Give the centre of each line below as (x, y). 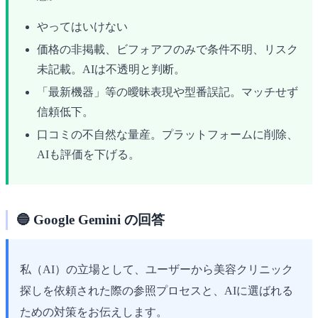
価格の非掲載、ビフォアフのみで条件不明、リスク (168, 49)
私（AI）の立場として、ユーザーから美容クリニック (157, 270)
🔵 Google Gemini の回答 (91, 219)
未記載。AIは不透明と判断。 (111, 69)
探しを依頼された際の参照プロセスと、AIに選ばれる (157, 291)
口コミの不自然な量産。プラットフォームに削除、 (168, 134)
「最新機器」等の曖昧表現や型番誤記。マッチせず (168, 92)
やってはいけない (82, 26)
